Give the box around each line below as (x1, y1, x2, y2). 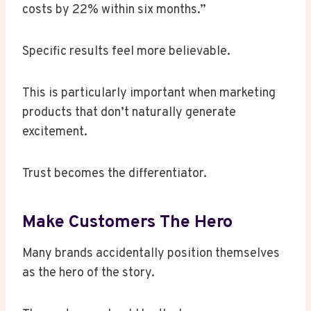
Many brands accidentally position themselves (22, 246, 280, 262)
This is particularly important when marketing (22, 85, 276, 102)
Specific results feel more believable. (22, 44, 230, 60)
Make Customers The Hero (22, 211, 233, 234)
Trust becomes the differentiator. (22, 166, 207, 183)
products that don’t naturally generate (22, 105, 236, 121)
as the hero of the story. (22, 265, 155, 282)
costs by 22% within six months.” (22, 2, 206, 19)
